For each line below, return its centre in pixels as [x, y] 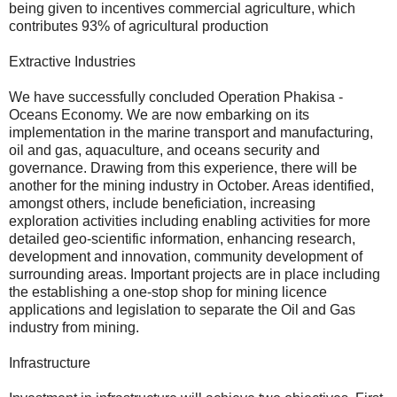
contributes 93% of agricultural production [139, 26]
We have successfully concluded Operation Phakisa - [176, 97]
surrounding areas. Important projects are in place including [195, 274]
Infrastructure [50, 362]
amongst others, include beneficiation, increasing [162, 203]
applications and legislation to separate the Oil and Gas [182, 309]
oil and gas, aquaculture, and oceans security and [164, 150]
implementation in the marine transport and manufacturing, [191, 132]
